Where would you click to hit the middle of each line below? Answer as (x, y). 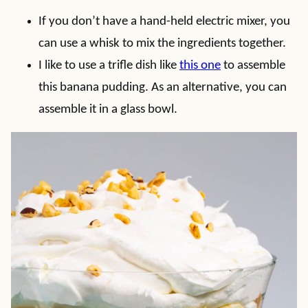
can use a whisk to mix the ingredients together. (162, 44)
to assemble (253, 66)
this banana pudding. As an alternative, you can (163, 88)
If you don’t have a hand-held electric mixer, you (164, 22)
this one (200, 66)
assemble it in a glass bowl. (108, 110)
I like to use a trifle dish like (109, 66)
